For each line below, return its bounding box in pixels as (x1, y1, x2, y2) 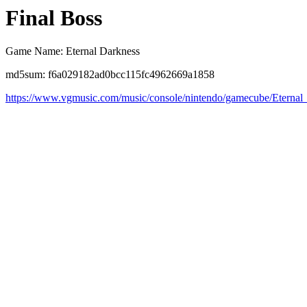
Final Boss (5, 5, 102, 30)
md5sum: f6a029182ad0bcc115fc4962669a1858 (5, 69, 214, 81)
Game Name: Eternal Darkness (5, 45, 140, 58)
